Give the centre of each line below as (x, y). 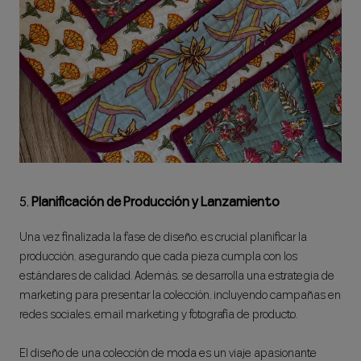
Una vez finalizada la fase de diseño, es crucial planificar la (163, 238)
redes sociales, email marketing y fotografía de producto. (158, 315)
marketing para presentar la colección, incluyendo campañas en (180, 296)
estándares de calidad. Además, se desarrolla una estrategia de (177, 276)
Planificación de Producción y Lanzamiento (156, 202)
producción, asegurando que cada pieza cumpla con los (158, 257)
